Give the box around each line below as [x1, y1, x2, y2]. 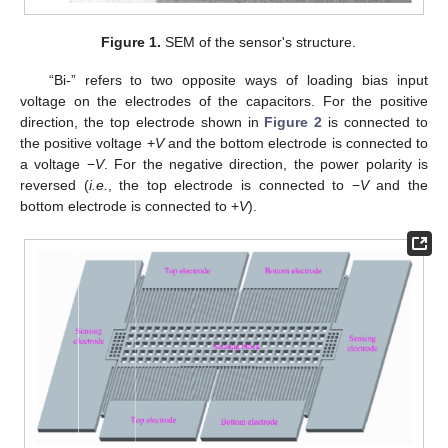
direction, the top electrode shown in [20, 114, 265, 131]
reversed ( [20, 177, 89, 194]
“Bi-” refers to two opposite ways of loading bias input [48, 72, 428, 89]
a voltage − [20, 156, 95, 173]
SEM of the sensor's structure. [160, 34, 356, 51]
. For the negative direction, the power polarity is [103, 156, 429, 173]
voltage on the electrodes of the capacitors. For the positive [20, 93, 428, 110]
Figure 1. [100, 34, 161, 51]
